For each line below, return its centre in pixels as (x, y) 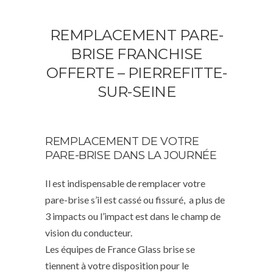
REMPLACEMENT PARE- (136, 35)
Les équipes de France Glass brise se (120, 249)
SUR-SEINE (136, 91)
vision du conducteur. (89, 232)
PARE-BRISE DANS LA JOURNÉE (131, 155)
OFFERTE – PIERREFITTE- (136, 73)
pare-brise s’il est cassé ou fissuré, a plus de (135, 199)
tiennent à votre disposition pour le (117, 265)
